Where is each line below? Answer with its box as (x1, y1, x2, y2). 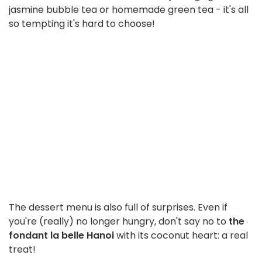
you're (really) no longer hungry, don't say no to (9, 215, 226, 229)
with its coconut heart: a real (114, 229, 248, 243)
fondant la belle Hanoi (9, 229, 114, 243)
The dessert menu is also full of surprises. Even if (9, 201, 227, 215)
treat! (9, 243, 36, 257)
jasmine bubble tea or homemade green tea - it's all (9, 3, 249, 17)
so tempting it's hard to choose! (9, 17, 155, 31)
